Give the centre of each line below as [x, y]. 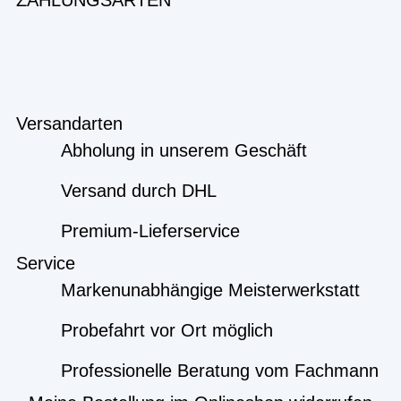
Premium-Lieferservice [150, 231]
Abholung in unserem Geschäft [183, 150]
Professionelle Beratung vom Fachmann [219, 371]
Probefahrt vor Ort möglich [166, 330]
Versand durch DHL [138, 191]
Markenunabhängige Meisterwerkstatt [210, 290]
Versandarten [69, 124]
